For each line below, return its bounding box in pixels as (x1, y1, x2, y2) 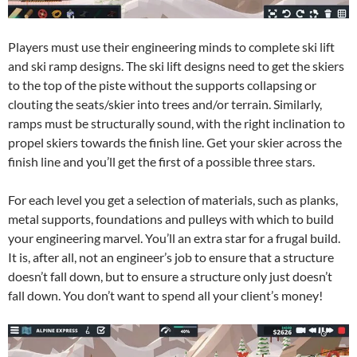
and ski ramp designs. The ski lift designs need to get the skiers (8, 58, 344, 74)
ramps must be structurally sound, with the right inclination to (8, 116, 345, 131)
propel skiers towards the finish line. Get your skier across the (8, 135, 342, 151)
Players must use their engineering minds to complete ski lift (8, 39, 335, 55)
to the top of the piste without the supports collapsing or (8, 77, 316, 93)
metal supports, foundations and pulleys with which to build (8, 211, 334, 227)
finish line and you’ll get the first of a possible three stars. (8, 154, 315, 170)
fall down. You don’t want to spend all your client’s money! (8, 288, 323, 304)
